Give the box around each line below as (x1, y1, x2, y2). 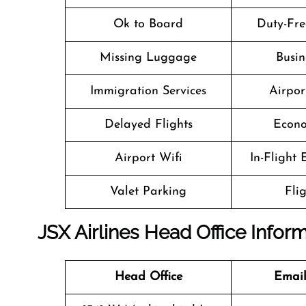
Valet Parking (110, 185, 186, 198)
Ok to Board (113, 18, 183, 31)
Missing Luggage (100, 51, 197, 64)
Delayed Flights (104, 118, 193, 131)
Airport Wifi (115, 152, 182, 165)
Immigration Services (90, 85, 206, 98)
